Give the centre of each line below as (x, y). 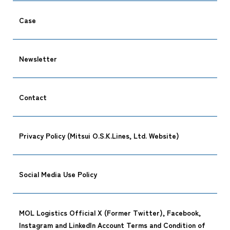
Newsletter (38, 58)
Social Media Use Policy (58, 174)
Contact (33, 97)
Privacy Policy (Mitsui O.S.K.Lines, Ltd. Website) (99, 135)
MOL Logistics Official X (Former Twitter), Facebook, (110, 212)
